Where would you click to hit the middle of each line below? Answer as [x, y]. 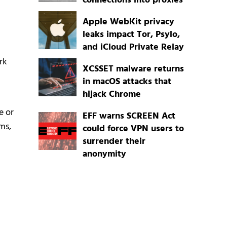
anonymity [104, 155]
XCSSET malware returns [133, 69]
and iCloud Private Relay [133, 48]
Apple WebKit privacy [128, 22]
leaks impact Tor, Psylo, [131, 35]
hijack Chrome [111, 95]
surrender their [114, 142]
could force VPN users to [133, 129]
